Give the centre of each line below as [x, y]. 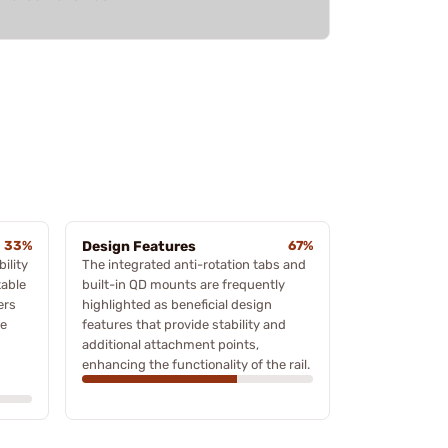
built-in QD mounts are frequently [183, 284]
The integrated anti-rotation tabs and [194, 264]
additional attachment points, [170, 344]
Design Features [139, 246]
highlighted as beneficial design [177, 304]
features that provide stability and [184, 324]
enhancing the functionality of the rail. [196, 364]
